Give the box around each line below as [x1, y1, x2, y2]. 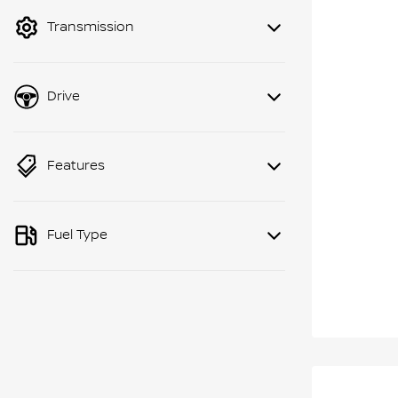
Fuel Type [47, 227, 107, 243]
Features [47, 158, 105, 174]
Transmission [47, 20, 134, 36]
